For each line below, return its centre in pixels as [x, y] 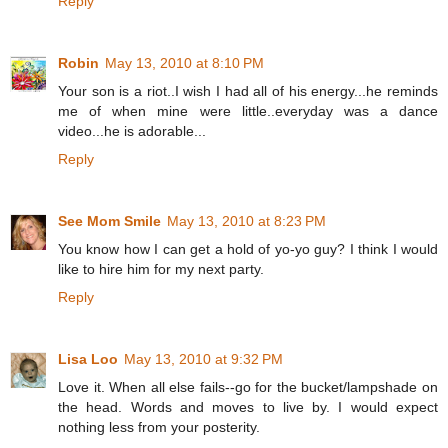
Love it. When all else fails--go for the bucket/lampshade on [248, 386]
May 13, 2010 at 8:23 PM [246, 220]
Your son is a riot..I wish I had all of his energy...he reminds [248, 90]
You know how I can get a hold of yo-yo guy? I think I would [248, 248]
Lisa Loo [88, 358]
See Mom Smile [109, 220]
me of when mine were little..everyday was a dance [248, 110]
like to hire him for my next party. [161, 268]
